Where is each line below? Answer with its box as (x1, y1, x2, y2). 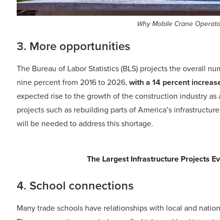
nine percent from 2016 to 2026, (17, 77, 129, 88)
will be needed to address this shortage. (17, 118, 153, 130)
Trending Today (23, 153, 75, 165)
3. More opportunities (17, 37, 130, 55)
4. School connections (17, 177, 134, 195)
